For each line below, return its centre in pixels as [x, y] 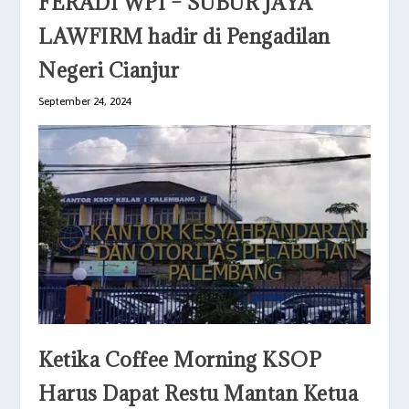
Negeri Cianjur [109, 70]
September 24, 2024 [85, 102]
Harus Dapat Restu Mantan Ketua [199, 393]
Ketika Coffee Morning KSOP [180, 360]
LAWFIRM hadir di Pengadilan [184, 37]
